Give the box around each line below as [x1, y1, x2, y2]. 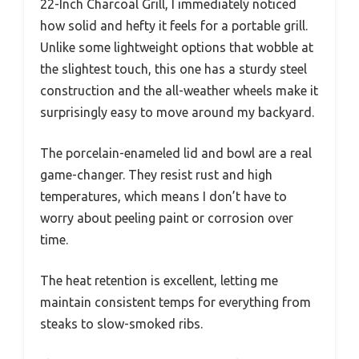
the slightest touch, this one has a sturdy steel [40, 62, 307, 77]
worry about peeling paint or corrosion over [40, 211, 293, 226]
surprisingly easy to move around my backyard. [40, 105, 314, 120]
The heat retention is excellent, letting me [40, 273, 278, 288]
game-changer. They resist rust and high [40, 167, 272, 183]
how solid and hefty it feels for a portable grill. [40, 18, 308, 34]
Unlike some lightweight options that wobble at [40, 40, 313, 55]
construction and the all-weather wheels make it [40, 83, 318, 99]
